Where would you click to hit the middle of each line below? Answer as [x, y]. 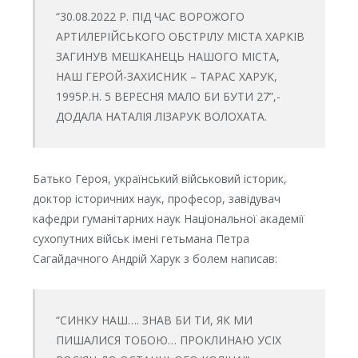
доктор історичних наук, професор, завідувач [156, 198]
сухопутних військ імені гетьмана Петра [141, 238]
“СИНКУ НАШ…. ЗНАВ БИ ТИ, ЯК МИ [154, 320]
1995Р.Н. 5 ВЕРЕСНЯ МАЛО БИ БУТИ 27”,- [168, 96]
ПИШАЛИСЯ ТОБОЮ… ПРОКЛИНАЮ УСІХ [168, 340]
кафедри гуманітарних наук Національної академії [168, 218]
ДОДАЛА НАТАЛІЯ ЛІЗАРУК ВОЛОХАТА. [161, 116]
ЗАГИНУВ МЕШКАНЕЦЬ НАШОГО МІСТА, [167, 56]
